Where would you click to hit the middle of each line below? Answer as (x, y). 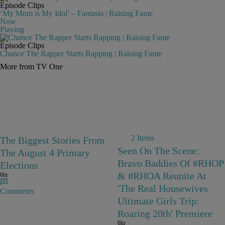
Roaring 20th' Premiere (165, 213)
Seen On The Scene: (158, 150)
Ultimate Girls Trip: (158, 201)
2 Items (143, 138)
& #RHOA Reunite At (162, 176)
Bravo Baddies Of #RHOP (171, 163)
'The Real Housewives (163, 188)
